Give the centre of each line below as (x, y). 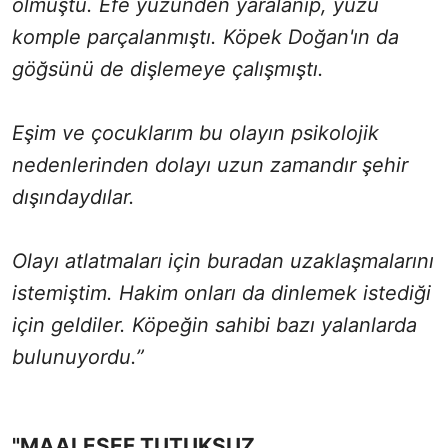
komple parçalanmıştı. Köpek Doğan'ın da (205, 36)
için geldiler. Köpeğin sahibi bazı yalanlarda (214, 324)
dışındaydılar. (73, 196)
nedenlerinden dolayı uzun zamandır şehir (210, 164)
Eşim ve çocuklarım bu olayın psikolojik (195, 132)
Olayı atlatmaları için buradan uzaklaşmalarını (223, 260)
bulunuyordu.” (78, 356)
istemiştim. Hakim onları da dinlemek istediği (221, 292)
